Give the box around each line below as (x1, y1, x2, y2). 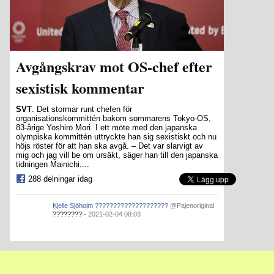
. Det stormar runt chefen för (32, 105, 132, 114)
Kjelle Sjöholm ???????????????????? (53, 202, 168, 210)
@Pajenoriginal (170, 202, 214, 210)
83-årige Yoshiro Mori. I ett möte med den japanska (16, 123, 197, 133)
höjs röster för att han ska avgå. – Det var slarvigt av (16, 141, 203, 151)
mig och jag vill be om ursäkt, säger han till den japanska (16, 150, 218, 160)
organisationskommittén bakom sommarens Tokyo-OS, (16, 114, 211, 124)
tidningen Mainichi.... (16, 160, 89, 169)
